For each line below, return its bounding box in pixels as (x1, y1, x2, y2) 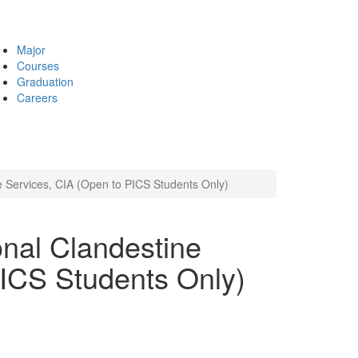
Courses (17, 58, 59, 74)
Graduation (17, 74, 74, 89)
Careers (17, 89, 58, 105)
